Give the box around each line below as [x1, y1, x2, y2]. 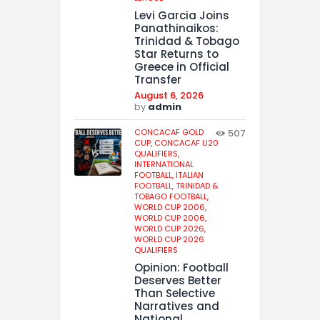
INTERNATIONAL [134, 159, 194, 171]
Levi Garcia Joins [134, 8, 229, 24]
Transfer [134, 72, 181, 88]
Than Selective [134, 285, 215, 301]
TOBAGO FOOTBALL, [134, 191, 209, 203]
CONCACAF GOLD [134, 126, 204, 139]
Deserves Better [134, 272, 221, 288]
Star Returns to [134, 46, 219, 62]
